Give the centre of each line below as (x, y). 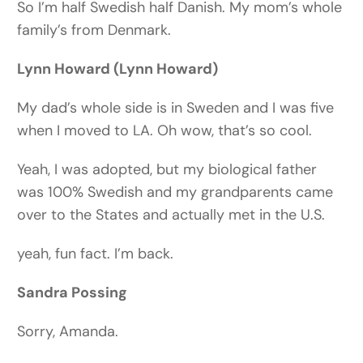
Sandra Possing (73, 293)
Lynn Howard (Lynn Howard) (118, 69)
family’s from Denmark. (94, 30)
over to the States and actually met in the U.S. (171, 215)
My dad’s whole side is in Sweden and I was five (176, 108)
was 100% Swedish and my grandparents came (175, 192)
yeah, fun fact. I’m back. (96, 254)
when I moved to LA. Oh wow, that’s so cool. (165, 131)
